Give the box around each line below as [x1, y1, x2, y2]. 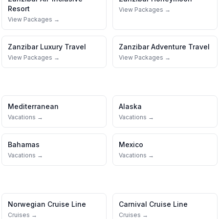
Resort [8, 4, 30, 13]
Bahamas [8, 140, 40, 149]
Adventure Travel [151, 43, 210, 51]
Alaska [119, 102, 142, 110]
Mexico [119, 140, 143, 149]
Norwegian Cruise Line [8, 200, 86, 208]
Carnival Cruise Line [119, 200, 188, 208]
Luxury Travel [40, 43, 86, 51]
